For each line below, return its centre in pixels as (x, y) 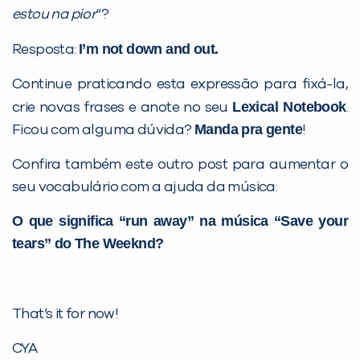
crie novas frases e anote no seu (123, 108)
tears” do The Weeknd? (88, 244)
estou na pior (54, 15)
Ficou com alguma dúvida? (103, 131)
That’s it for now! (65, 315)
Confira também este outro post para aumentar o (180, 165)
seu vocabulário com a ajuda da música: (145, 188)
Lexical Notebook (289, 107)
